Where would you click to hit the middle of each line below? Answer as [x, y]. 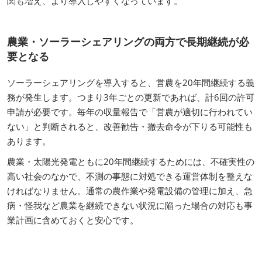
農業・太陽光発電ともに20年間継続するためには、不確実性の [131, 161]
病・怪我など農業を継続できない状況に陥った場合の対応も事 [130, 205]
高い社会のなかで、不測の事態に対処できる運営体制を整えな [130, 176]
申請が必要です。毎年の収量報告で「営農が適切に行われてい [130, 111]
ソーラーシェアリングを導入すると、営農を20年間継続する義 [131, 82]
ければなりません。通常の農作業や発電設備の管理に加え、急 [130, 190]
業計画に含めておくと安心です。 [73, 220]
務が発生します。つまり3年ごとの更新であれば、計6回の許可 [131, 97]
